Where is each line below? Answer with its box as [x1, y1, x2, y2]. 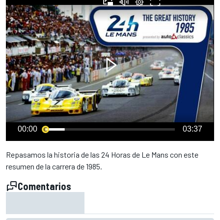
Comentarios [18, 180, 71, 192]
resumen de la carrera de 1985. [6, 162, 102, 171]
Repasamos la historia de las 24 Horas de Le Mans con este [6, 150, 198, 159]
